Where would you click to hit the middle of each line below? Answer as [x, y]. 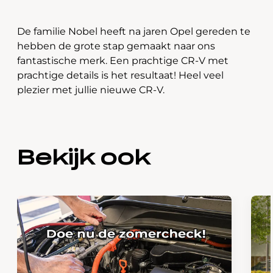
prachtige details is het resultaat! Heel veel [120, 75]
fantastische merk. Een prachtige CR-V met [123, 61]
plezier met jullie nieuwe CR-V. [91, 90]
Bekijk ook [83, 158]
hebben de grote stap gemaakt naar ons [116, 46]
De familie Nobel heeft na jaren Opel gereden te [134, 31]
